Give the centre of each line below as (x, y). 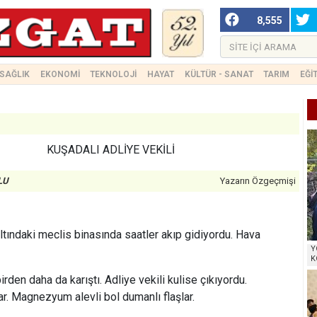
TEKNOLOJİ (114, 74)
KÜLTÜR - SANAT (219, 74)
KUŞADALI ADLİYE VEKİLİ (110, 150)
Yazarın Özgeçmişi (258, 181)
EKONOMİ (60, 74)
